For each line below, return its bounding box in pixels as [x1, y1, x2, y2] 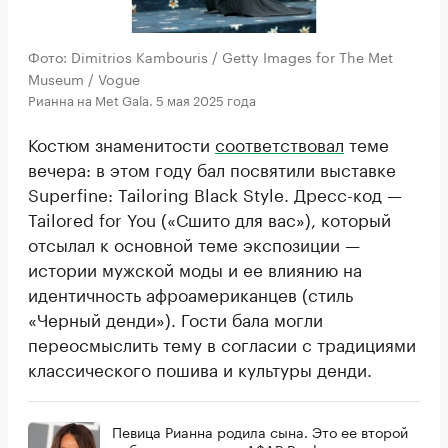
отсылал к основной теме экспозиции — [28, 229, 360, 256]
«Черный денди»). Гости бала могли [28, 304, 323, 331]
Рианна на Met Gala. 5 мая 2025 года [28, 88, 256, 109]
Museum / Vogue [28, 66, 140, 89]
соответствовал [215, 129, 344, 156]
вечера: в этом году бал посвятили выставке [28, 154, 396, 181]
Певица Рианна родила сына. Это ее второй [112, 419, 408, 442]
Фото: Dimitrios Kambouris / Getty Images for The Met [28, 44, 393, 67]
